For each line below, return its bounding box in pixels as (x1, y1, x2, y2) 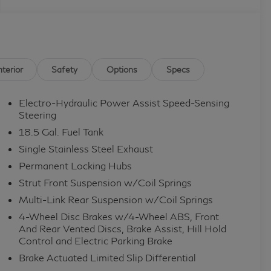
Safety (51, 64, 78, 74)
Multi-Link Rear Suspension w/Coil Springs (18, 194, 213, 206)
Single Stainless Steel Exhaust (18, 143, 153, 155)
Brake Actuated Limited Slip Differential (18, 252, 196, 264)
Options (106, 64, 137, 74)
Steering (18, 109, 56, 121)
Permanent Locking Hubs (18, 160, 132, 172)
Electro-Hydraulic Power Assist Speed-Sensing (18, 97, 230, 109)
